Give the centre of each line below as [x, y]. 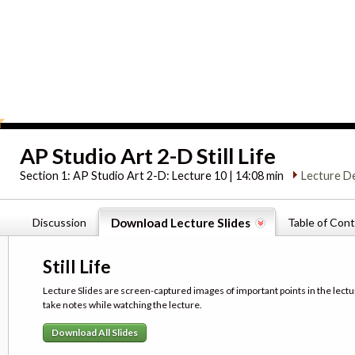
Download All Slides [95, 332]
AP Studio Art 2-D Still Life [148, 155]
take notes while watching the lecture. [122, 304]
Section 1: [47, 175]
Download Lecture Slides [181, 222]
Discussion [59, 222]
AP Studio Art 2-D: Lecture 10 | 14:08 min [179, 175]
